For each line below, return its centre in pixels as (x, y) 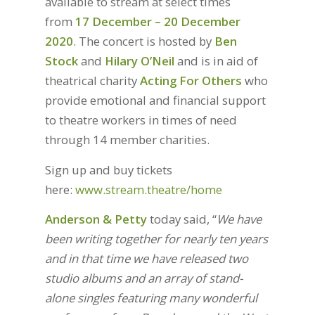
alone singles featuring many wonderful (151, 297)
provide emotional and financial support (155, 101)
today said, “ (181, 219)
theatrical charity (92, 81)
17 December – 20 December (157, 22)
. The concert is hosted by (143, 41)
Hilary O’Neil (139, 61)
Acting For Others (191, 81)
